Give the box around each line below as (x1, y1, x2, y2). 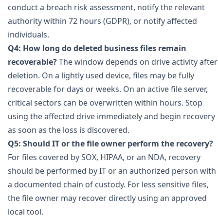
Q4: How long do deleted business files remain (8, 43, 186, 54)
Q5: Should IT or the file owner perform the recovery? (8, 138, 213, 149)
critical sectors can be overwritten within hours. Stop (8, 97, 202, 108)
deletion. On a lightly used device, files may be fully (8, 70, 194, 81)
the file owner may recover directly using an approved (8, 193, 207, 203)
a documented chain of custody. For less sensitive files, (8, 179, 209, 190)
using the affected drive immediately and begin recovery (8, 111, 215, 122)
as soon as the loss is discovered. (8, 125, 129, 135)
